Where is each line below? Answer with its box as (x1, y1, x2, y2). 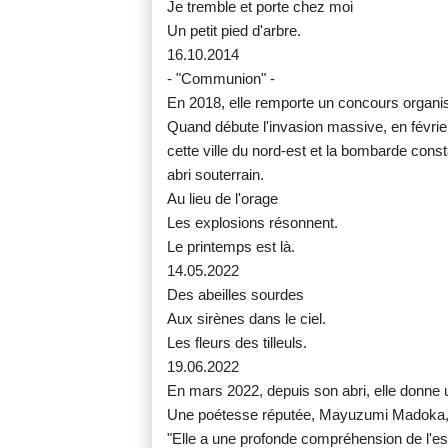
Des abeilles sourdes (167, 286, 304, 304)
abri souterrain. (167, 166, 264, 184)
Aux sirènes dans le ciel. (167, 310, 326, 328)
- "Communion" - (167, 70, 275, 88)
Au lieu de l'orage (167, 190, 278, 208)
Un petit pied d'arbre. (167, 22, 301, 40)
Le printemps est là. (167, 238, 295, 256)
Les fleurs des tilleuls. (167, 334, 307, 352)
